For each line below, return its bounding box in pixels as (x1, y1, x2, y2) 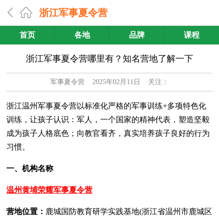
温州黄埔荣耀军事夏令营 (6, 186, 93, 194)
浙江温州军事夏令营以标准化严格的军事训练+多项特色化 (6, 102, 207, 110)
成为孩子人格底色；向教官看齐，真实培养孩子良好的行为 (6, 129, 210, 137)
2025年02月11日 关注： (84, 78, 169, 86)
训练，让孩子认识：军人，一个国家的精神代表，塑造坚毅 (6, 115, 210, 124)
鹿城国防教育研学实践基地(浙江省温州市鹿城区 (45, 207, 213, 216)
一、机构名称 (6, 164, 54, 173)
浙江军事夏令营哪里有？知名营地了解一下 (25, 54, 193, 64)
